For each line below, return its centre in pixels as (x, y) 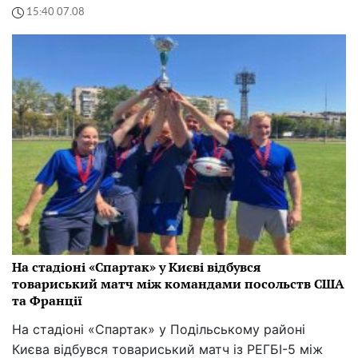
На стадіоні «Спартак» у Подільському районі (159, 329)
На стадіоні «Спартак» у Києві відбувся (136, 267)
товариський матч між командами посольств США (178, 283)
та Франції (47, 300)
